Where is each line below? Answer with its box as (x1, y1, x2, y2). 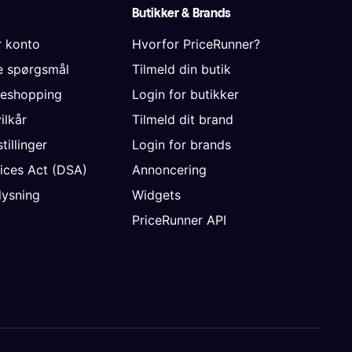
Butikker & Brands (132, 5, 231, 20)
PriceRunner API (132, 211, 226, 228)
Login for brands (132, 136, 231, 152)
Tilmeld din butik (132, 60, 231, 77)
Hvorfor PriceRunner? (132, 35, 260, 52)
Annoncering (132, 161, 207, 178)
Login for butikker (132, 86, 239, 102)
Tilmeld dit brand (132, 111, 233, 127)
